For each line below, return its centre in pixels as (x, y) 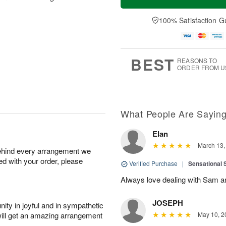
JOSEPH (168, 203)
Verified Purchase (153, 163)
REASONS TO (197, 60)
